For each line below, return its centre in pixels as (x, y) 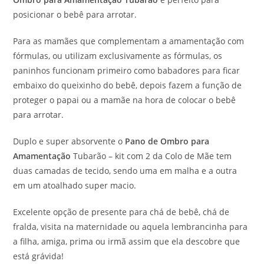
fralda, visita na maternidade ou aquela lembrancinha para (131, 226)
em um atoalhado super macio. (75, 185)
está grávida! (39, 256)
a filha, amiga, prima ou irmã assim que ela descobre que (127, 241)
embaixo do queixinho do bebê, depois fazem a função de (128, 85)
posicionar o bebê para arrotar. (75, 14)
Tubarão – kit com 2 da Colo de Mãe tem (151, 156)
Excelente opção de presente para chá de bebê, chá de (121, 212)
